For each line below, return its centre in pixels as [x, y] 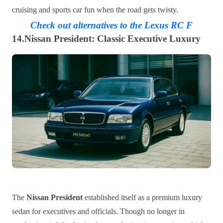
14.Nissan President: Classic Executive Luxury [106, 39]
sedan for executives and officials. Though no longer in [98, 211]
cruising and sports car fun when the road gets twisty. [95, 10]
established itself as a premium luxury [142, 197]
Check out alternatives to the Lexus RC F [111, 25]
